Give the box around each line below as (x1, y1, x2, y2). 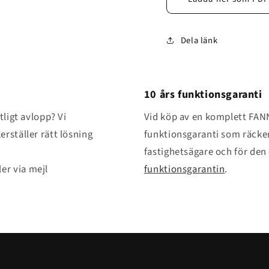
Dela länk (180, 34, 218, 47)
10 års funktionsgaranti (144, 86, 262, 102)
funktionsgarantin (144, 162, 225, 177)
